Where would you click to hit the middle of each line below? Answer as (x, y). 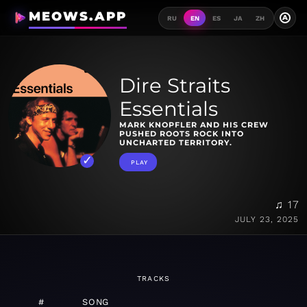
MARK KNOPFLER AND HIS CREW (194, 125)
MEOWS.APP (77, 16)
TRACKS (153, 279)
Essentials (169, 109)
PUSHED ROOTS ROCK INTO (182, 134)
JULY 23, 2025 (267, 220)
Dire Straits (175, 86)
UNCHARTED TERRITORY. (176, 143)
